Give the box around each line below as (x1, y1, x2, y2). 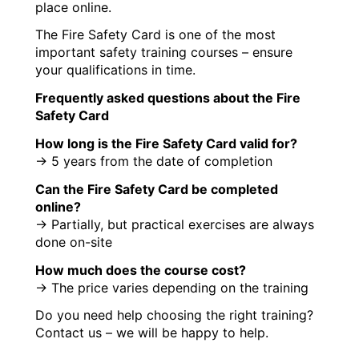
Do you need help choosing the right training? (35, 307, 314, 324)
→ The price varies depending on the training (35, 279, 309, 296)
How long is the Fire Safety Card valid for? (35, 135, 298, 151)
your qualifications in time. (35, 62, 196, 79)
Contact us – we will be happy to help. (35, 325, 269, 341)
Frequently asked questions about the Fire (35, 90, 301, 107)
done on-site (35, 233, 113, 250)
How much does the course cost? (35, 261, 247, 278)
